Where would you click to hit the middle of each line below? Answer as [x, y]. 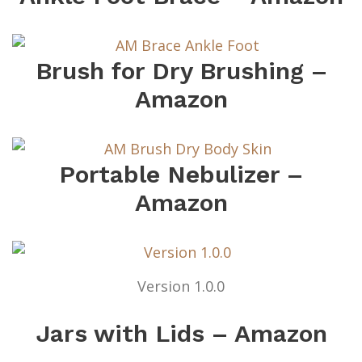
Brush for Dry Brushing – [181, 70]
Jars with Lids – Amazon [181, 334]
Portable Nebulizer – [181, 174]
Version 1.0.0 [181, 286]
